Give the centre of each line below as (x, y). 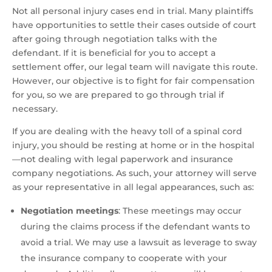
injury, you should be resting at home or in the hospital (133, 145)
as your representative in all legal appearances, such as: (133, 187)
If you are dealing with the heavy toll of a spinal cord (127, 131)
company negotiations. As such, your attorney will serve (134, 173)
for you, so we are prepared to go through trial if (118, 95)
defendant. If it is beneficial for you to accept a (114, 53)
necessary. (35, 109)
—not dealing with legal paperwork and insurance (123, 159)
